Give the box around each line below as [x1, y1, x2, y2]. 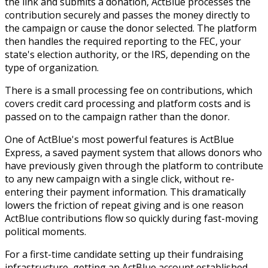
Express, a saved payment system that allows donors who [5, 146, 262, 160]
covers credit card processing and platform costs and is [5, 97, 251, 111]
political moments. [5, 225, 86, 239]
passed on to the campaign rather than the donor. [5, 110, 230, 124]
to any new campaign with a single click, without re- [5, 172, 234, 186]
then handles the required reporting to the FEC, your [5, 35, 241, 48]
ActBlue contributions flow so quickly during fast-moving [5, 212, 258, 226]
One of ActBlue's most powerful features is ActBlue [5, 133, 234, 147]
